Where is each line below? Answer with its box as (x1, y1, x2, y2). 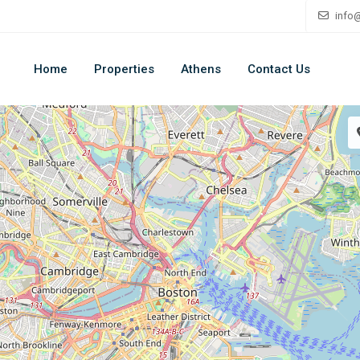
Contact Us (247, 62, 311, 76)
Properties (94, 62, 155, 76)
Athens (181, 62, 222, 76)
